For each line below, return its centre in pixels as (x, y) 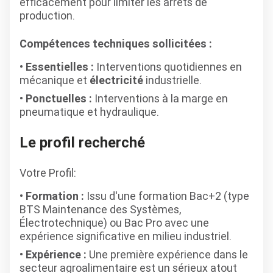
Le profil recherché (82, 142)
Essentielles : (60, 67)
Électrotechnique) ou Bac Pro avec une (114, 223)
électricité (116, 80)
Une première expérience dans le (167, 254)
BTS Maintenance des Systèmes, (100, 209)
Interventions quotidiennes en (168, 67)
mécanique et (55, 80)
